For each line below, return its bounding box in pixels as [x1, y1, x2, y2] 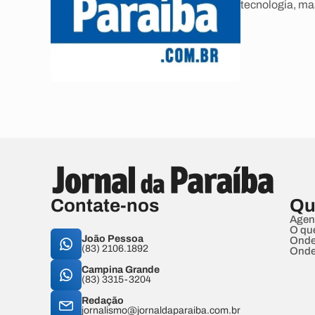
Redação [82, 295, 124, 306]
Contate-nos [51, 195, 159, 215]
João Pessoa [82, 233, 143, 244]
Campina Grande [82, 264, 160, 275]
